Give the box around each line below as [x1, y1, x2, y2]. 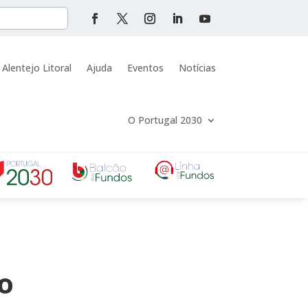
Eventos [126, 61, 164, 75]
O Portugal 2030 [127, 113, 202, 127]
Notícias [178, 61, 216, 75]
